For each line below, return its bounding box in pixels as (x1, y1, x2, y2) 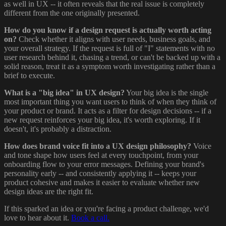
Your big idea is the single (125, 88, 208, 97)
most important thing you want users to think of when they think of (4, 97, 216, 106)
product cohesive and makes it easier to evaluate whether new (4, 178, 200, 187)
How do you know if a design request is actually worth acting (4, 26, 211, 35)
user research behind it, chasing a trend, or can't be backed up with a (4, 53, 220, 62)
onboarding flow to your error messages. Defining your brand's (4, 160, 204, 169)
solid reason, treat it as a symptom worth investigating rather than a (4, 62, 215, 71)
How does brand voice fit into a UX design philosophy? (4, 142, 191, 151)
